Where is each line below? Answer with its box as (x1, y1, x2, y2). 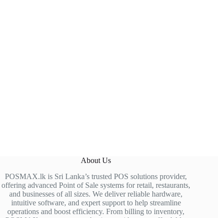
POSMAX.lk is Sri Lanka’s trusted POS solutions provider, (5, 172, 187, 181)
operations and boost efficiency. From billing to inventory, (7, 207, 185, 216)
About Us (81, 156, 111, 164)
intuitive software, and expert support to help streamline (11, 198, 181, 207)
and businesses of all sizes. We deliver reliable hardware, (9, 189, 183, 198)
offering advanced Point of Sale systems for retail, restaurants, (1, 181, 191, 189)
